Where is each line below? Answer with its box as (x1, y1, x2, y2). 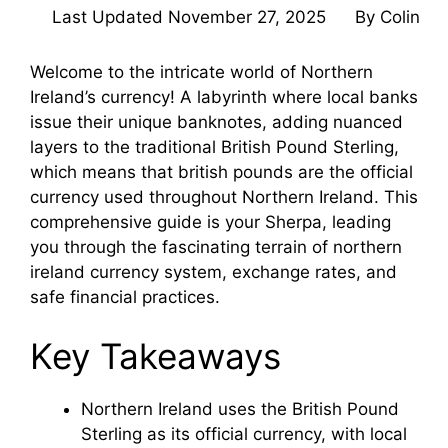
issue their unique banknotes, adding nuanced (30, 111, 403, 132)
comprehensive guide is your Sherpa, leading (30, 211, 391, 232)
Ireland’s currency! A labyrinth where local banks (30, 86, 418, 107)
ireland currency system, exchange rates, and (30, 261, 397, 282)
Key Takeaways (30, 335, 281, 378)
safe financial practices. (30, 286, 220, 307)
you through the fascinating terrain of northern (30, 236, 402, 257)
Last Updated (52, 6, 168, 27)
